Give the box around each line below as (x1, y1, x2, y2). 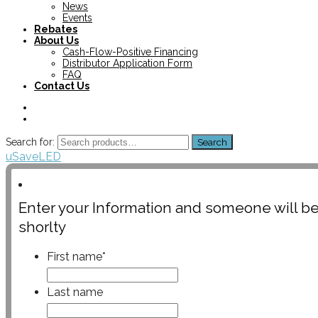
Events (62, 12, 92, 24)
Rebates (34, 23, 77, 35)
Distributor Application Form (62, 57, 192, 70)
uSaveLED (6, 150, 61, 164)
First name (46, 250, 102, 264)
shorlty (18, 218, 66, 236)
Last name (46, 285, 103, 300)
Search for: (6, 136, 55, 148)
